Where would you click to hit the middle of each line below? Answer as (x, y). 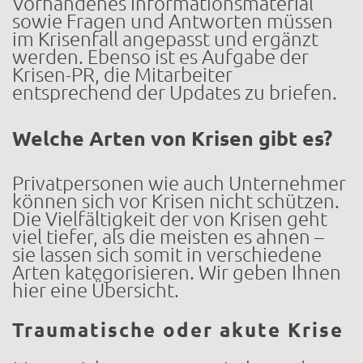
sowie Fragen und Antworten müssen (173, 21)
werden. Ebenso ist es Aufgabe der (160, 57)
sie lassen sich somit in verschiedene (167, 254)
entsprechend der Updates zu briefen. (175, 92)
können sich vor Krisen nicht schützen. (176, 201)
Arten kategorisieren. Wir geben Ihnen (177, 272)
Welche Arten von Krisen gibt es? (172, 138)
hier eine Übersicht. (96, 290)
